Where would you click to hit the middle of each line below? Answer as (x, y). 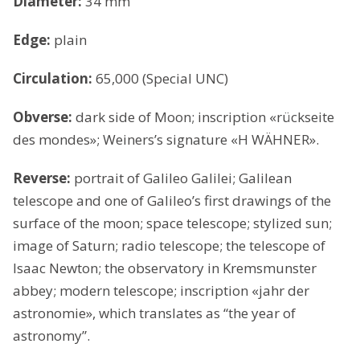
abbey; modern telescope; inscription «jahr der (161, 290)
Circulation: (53, 78)
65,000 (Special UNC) (160, 78)
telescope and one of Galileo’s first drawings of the (172, 200)
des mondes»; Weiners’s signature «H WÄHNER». (166, 139)
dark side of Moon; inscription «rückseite (205, 117)
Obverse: (44, 117)
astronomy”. (51, 335)
